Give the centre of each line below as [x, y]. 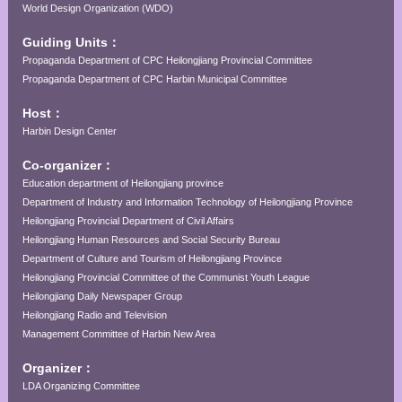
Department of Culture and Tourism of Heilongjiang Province [152, 258]
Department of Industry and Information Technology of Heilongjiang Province [187, 202]
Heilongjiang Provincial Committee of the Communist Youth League [166, 277]
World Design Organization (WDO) [97, 8]
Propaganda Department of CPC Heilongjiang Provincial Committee [167, 60]
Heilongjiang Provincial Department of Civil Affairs [128, 221]
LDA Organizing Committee [81, 386]
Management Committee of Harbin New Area [118, 334]
